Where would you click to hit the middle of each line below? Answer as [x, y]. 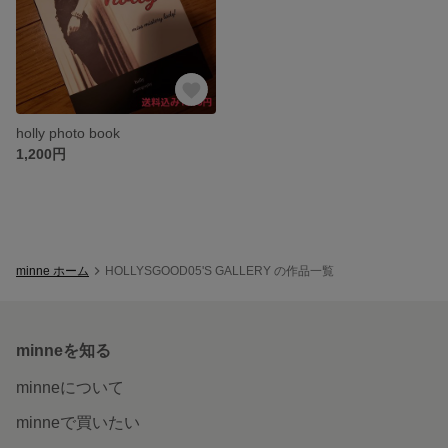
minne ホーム [52, 270]
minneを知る [63, 350]
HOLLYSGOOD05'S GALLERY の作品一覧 [219, 270]
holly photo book [68, 132]
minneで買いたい [78, 422]
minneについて [70, 387]
